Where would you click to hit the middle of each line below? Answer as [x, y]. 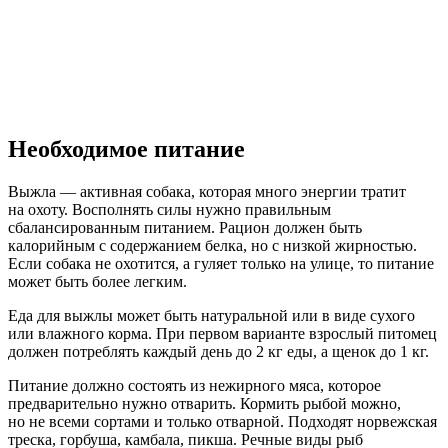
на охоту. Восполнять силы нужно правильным [169, 209]
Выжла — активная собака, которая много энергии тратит [207, 191]
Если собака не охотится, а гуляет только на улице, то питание [221, 263]
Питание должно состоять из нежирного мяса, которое [194, 385]
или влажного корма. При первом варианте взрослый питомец [222, 333]
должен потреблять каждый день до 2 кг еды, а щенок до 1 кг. [218, 351]
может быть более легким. [97, 281]
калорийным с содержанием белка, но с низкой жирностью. [212, 245]
